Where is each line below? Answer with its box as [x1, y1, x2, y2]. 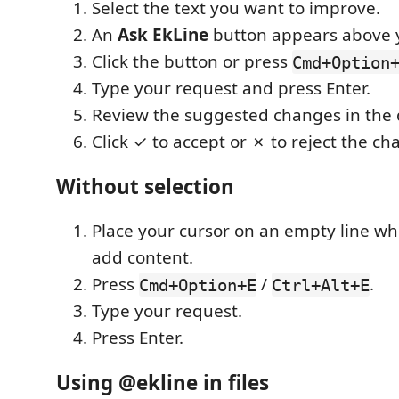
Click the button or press [92, 50, 292, 74]
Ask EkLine [118, 23, 208, 47]
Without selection [56, 172, 234, 200]
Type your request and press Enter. [92, 77, 370, 101]
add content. [92, 246, 193, 270]
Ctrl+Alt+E [272, 274, 370, 295]
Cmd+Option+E [139, 274, 256, 295]
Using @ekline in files [56, 368, 269, 396]
